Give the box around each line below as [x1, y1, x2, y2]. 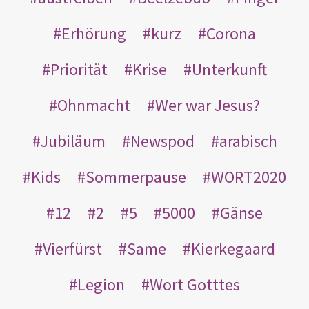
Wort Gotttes [150, 273, 240, 295]
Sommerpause [86, 166, 186, 188]
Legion [77, 273, 125, 295]
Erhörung [61, 22, 126, 44]
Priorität [50, 58, 108, 80]
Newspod [130, 130, 195, 152]
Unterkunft [192, 58, 267, 80]
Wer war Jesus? [155, 94, 260, 116]
